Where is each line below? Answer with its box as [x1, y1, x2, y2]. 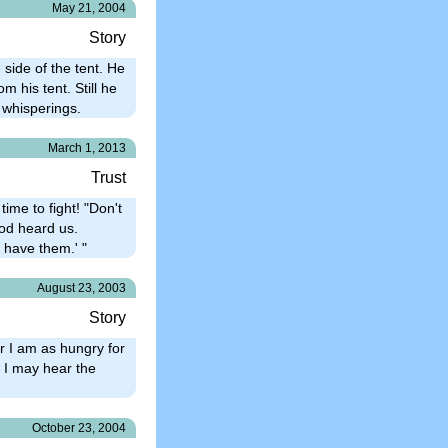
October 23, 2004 [32, 420, 126, 435]
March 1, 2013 [48, 140, 126, 155]
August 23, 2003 [37, 280, 126, 295]
